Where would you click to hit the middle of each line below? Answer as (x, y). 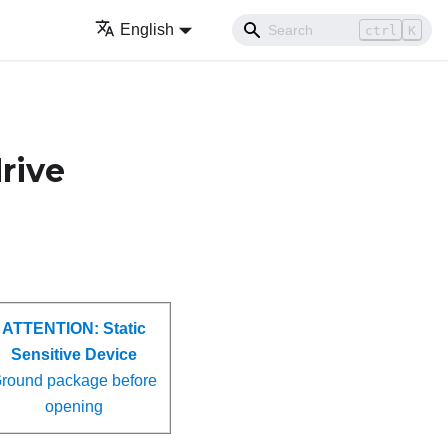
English (147, 29)
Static (124, 329)
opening (73, 407)
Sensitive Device (73, 355)
